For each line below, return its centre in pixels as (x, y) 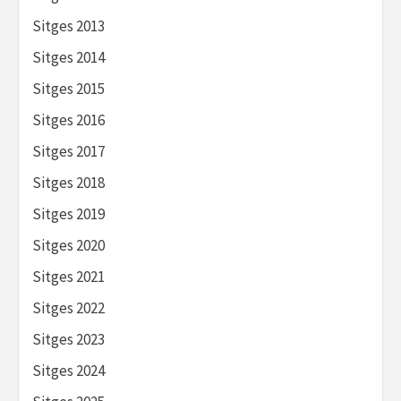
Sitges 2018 (68, 183)
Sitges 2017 (68, 152)
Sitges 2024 (68, 371)
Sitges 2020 (68, 246)
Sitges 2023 (68, 340)
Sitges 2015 (68, 89)
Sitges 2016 (68, 120)
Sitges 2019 (68, 214)
